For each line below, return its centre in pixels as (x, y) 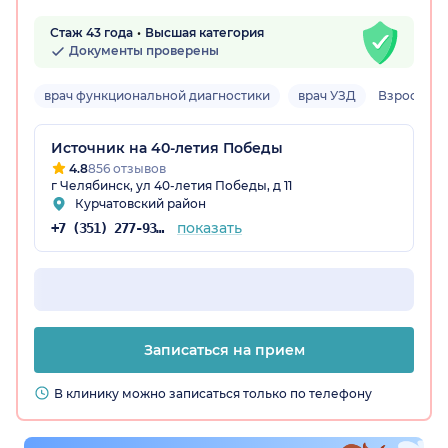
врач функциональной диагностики (157, 96)
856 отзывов (127, 169)
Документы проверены (142, 51)
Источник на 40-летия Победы (167, 148)
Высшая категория (204, 33)
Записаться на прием (224, 350)
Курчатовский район (140, 204)
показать (209, 228)
